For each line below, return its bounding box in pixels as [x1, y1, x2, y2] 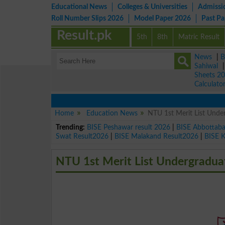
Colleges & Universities [118, 3, 187, 11]
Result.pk [57, 29, 112, 42]
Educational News [51, 3, 107, 11]
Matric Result [178, 33, 220, 41]
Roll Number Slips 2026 [51, 15, 124, 22]
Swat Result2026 [56, 132, 109, 140]
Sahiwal [194, 62, 218, 70]
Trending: [56, 123, 85, 131]
